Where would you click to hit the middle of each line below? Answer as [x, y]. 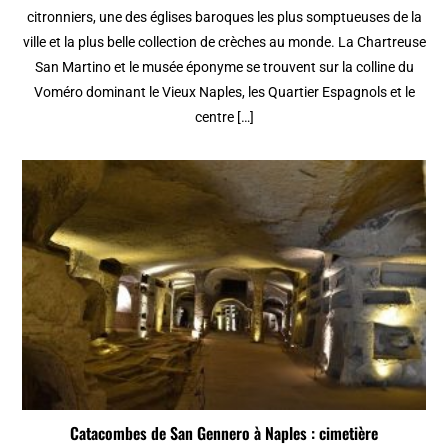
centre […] [224, 116]
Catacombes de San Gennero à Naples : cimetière [224, 432]
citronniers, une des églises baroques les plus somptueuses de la [224, 16]
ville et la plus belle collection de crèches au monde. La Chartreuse [224, 41]
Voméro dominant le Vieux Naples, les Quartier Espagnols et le [224, 91]
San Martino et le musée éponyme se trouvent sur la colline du [224, 66]
